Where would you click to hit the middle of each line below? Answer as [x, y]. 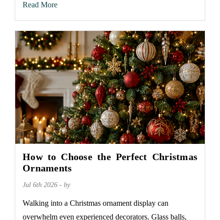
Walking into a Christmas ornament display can [96, 203]
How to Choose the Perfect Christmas [110, 157]
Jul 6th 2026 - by [46, 185]
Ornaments [47, 168]
